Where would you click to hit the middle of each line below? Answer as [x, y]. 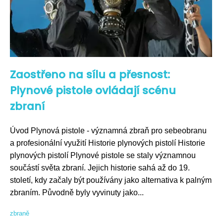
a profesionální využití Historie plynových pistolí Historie [108, 143]
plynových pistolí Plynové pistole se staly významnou [103, 155]
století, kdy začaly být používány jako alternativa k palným [111, 180]
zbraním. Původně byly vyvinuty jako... [77, 193]
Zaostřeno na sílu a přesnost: [90, 75]
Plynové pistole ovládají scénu [93, 90]
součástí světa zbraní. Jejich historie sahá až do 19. [100, 168]
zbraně [20, 213]
